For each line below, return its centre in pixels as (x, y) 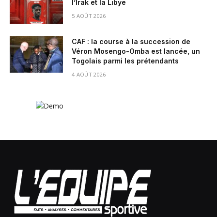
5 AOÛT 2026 (89, 16)
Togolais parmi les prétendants (125, 61)
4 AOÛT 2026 (89, 75)
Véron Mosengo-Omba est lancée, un (136, 51)
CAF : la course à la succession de (131, 42)
